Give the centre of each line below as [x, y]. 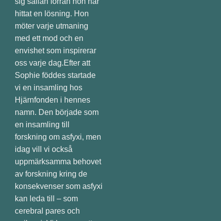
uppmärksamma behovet [58, 162]
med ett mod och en [49, 38]
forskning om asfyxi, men [58, 137]
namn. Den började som [57, 112]
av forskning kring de [51, 174]
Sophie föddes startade [55, 75]
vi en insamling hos [49, 88]
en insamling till [42, 125]
